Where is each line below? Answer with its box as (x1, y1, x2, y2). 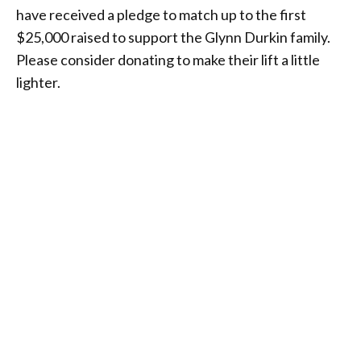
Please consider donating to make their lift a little (16, 50, 320, 68)
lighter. (16, 73, 63, 91)
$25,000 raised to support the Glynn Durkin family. (16, 27, 330, 46)
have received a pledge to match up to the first (16, 5, 306, 23)
